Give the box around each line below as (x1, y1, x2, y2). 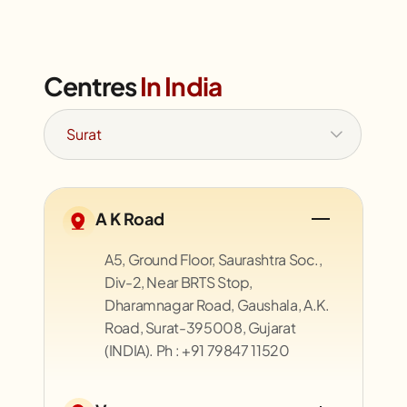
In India (140, 69, 222, 102)
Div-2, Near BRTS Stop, (104, 272, 253, 292)
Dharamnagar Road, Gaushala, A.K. (104, 294, 330, 314)
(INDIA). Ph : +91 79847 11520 (104, 340, 290, 360)
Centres (44, 69, 141, 102)
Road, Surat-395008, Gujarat (104, 317, 296, 337)
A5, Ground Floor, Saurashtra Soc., (104, 249, 323, 269)
